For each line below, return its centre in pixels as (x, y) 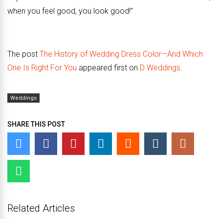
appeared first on (108, 68)
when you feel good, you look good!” (70, 11)
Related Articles (41, 208)
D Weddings (160, 68)
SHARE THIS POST (36, 124)
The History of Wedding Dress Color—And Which (121, 54)
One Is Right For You (42, 68)
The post (23, 54)
